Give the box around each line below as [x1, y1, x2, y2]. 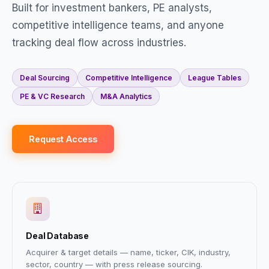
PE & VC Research [20, 92, 85, 101]
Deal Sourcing [20, 73, 70, 82]
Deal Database [26, 231, 89, 241]
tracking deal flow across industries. [12, 37, 186, 49]
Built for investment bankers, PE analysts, [12, 2, 212, 14]
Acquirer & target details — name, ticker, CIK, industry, [26, 247, 231, 257]
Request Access [29, 134, 97, 144]
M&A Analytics [100, 92, 152, 101]
